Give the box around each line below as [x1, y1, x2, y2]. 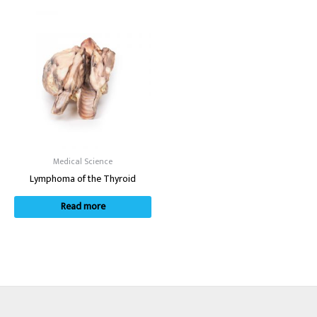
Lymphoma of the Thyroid [30, 171, 136, 187]
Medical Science [53, 154, 113, 168]
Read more [60, 199, 105, 215]
